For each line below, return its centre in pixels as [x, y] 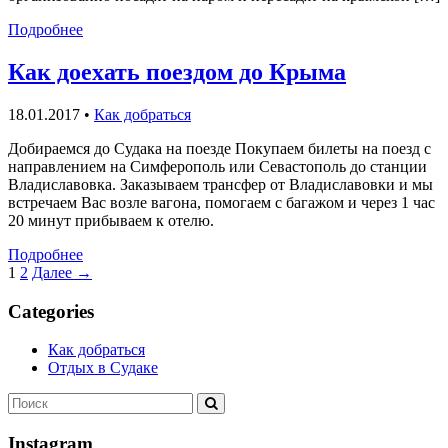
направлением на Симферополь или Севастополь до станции [217, 166]
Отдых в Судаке [103, 368]
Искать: [33, 401]
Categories [51, 311]
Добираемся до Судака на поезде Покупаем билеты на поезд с [219, 148]
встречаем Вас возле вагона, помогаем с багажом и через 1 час [221, 202]
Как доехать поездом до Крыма [177, 72]
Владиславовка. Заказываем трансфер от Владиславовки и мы [220, 184]
